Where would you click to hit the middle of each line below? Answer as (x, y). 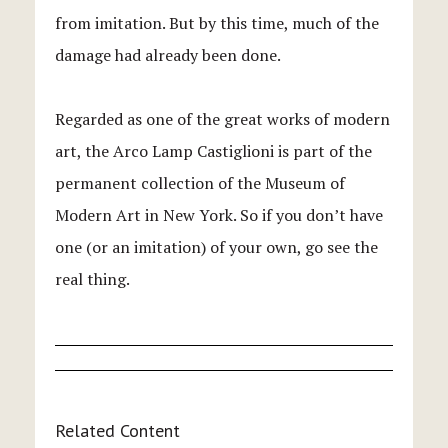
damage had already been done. (168, 54)
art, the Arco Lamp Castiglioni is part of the (213, 150)
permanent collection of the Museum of (200, 182)
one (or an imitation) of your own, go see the (216, 246)
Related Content (117, 430)
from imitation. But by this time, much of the (217, 22)
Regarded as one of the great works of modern (222, 118)
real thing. (94, 278)
